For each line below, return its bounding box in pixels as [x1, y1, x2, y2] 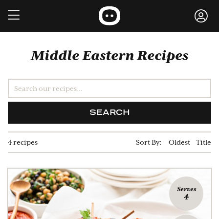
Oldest [169, 138, 190, 146]
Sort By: [136, 138, 163, 146]
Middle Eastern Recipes [31, 47, 188, 63]
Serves [176, 185, 196, 193]
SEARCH [89, 109, 130, 117]
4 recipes [8, 138, 38, 146]
